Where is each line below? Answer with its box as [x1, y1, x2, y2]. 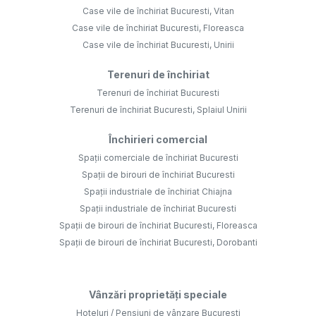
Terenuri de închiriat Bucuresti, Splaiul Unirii [69, 104, 247, 116]
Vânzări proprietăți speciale [89, 288, 227, 301]
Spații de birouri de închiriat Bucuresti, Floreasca [59, 220, 257, 231]
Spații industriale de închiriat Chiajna [84, 186, 232, 197]
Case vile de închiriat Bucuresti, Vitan [82, 6, 234, 17]
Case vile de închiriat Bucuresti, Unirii [82, 39, 234, 51]
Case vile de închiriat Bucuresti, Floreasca [72, 23, 244, 34]
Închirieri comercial [109, 133, 207, 146]
